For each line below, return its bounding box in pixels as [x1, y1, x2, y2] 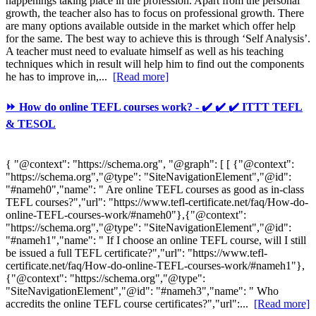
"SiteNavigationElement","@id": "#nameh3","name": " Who [6, 284, 279, 297]
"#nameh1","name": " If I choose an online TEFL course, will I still [6, 233, 306, 246]
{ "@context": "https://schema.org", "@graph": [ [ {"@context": [6, 157, 294, 170]
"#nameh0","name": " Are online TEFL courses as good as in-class [6, 183, 304, 195]
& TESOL [6, 117, 56, 130]
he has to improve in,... [6, 71, 113, 83]
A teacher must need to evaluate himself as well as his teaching [6, 45, 284, 58]
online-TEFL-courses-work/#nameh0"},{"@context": [6, 208, 246, 221]
